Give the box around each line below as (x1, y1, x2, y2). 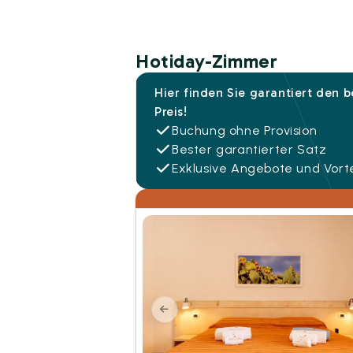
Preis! (154, 103, 188, 119)
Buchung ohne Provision (172, 122, 318, 138)
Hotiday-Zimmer (136, 49, 278, 72)
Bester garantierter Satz (172, 141, 327, 157)
